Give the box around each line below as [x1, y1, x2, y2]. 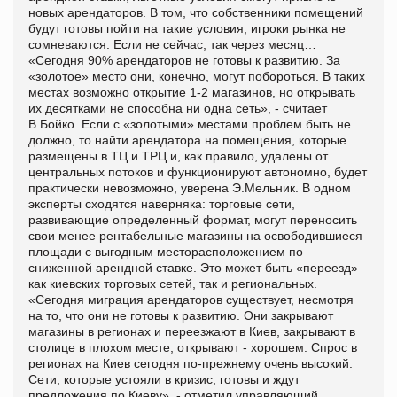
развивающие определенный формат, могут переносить [28, 212, 357, 227]
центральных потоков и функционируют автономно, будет [28, 164, 367, 179]
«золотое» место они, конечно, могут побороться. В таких [28, 68, 365, 83]
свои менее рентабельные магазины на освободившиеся [28, 228, 362, 243]
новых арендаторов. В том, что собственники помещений [28, 4, 363, 19]
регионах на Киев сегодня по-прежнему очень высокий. [28, 355, 353, 370]
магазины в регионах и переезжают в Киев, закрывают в [28, 323, 355, 339]
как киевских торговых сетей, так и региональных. [28, 276, 317, 291]
